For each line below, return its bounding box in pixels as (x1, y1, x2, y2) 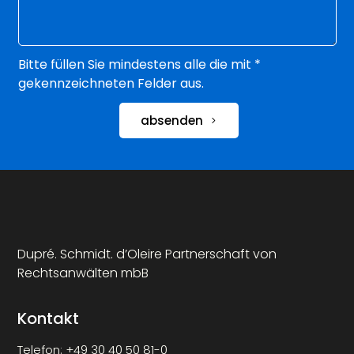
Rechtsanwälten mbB (17, 264, 149, 283)
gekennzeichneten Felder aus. (17, 73, 204, 92)
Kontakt (17, 307, 80, 330)
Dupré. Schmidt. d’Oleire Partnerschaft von (17, 245, 277, 264)
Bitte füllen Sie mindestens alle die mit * (17, 55, 261, 73)
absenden (141, 112, 204, 130)
